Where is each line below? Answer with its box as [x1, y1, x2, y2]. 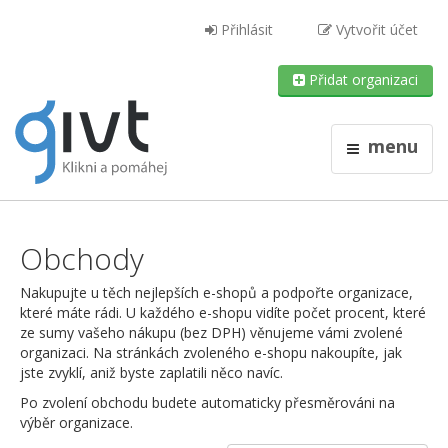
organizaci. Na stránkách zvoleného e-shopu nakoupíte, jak [20, 343, 402, 362]
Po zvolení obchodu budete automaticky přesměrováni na [20, 393, 395, 412]
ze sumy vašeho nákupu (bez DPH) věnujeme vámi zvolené [20, 323, 403, 342]
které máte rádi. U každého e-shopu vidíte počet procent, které [20, 303, 426, 322]
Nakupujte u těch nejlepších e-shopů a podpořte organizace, [20, 283, 413, 302]
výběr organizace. [20, 413, 133, 432]
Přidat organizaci [305, 70, 418, 89]
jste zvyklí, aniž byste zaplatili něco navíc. [20, 363, 283, 382]
